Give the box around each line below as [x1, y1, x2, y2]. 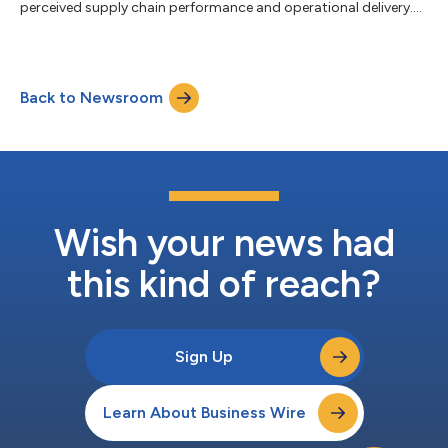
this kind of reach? [67, 260, 381, 307]
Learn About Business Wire [102, 402, 306, 422]
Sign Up [175, 346, 233, 366]
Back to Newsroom [20, 87, 163, 107]
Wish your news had [53, 219, 395, 266]
